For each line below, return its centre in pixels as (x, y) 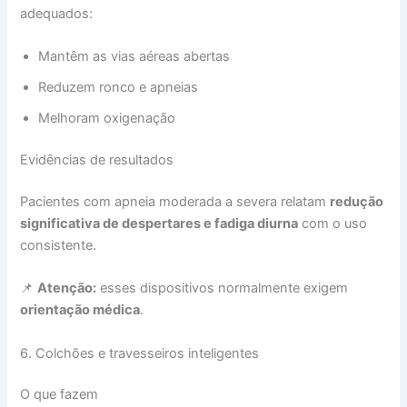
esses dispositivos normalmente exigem (223, 288)
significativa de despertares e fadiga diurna (159, 223)
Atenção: (67, 288)
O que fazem (60, 395)
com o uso (333, 223)
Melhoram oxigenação (107, 119)
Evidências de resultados (97, 159)
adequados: (57, 13)
